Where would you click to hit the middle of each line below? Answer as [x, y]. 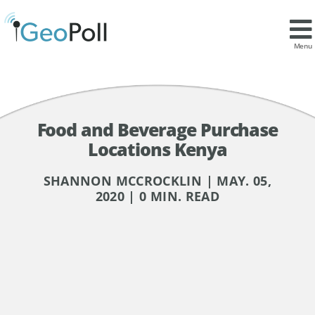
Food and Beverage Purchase [157, 129]
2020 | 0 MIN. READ [157, 196]
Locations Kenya [157, 149]
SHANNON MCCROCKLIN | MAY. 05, [157, 180]
